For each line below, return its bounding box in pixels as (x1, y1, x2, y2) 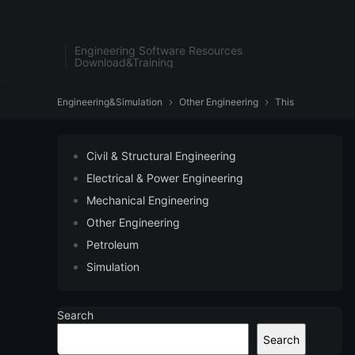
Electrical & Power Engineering (86, 171, 243, 185)
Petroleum (86, 238, 139, 251)
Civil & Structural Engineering (86, 149, 236, 162)
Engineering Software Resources (74, 44, 242, 57)
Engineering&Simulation (57, 96, 162, 108)
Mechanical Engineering (86, 193, 209, 207)
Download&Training (74, 55, 174, 69)
